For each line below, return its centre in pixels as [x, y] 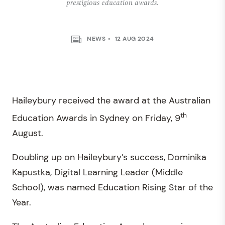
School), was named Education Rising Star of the [113, 187]
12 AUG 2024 [134, 39]
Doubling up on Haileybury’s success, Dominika [109, 157]
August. [28, 133]
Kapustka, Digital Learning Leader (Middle [97, 172]
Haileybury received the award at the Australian [111, 100]
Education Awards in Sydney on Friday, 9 [96, 118]
